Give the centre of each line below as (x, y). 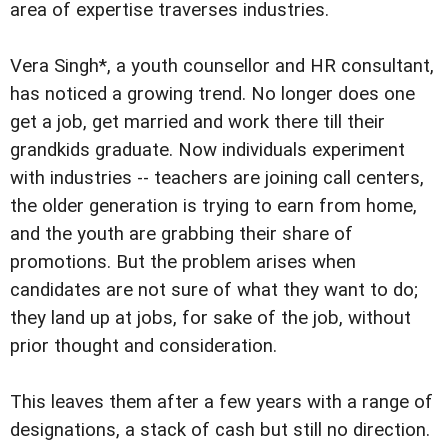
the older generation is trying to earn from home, (213, 206)
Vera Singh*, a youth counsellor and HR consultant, (222, 66)
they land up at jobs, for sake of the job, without (210, 318)
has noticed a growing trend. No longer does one (212, 94)
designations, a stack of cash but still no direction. (220, 430)
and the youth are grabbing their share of (181, 234)
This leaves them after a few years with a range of (221, 402)
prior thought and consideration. (143, 346)
